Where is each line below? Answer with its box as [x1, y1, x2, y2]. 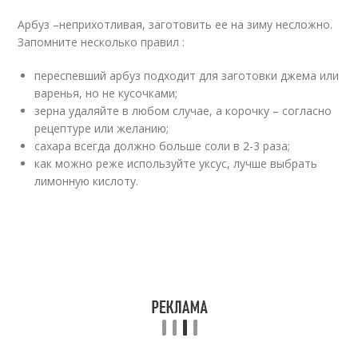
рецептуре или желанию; [34, 121, 169, 137]
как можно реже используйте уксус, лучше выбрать [34, 156, 318, 172]
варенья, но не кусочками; [34, 86, 178, 101]
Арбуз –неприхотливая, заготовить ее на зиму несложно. [18, 17, 333, 33]
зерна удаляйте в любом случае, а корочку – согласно [34, 103, 332, 119]
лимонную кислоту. [34, 173, 139, 189]
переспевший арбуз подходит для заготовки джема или [34, 68, 340, 84]
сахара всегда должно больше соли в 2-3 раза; [34, 138, 291, 154]
